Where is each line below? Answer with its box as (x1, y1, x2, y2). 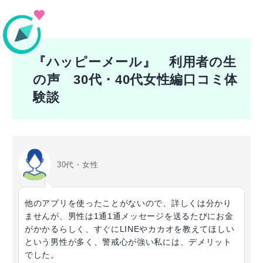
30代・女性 (57, 160, 99, 169)
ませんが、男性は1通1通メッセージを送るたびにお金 (25, 211, 234, 221)
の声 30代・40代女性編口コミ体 (33, 73, 238, 87)
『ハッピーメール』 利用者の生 (33, 55, 237, 70)
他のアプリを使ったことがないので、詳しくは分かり (25, 198, 232, 208)
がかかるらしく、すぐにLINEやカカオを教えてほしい (25, 224, 235, 234)
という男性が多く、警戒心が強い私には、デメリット (25, 237, 232, 247)
